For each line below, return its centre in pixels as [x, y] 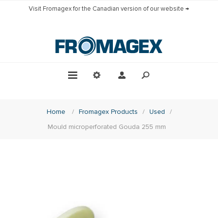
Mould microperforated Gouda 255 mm [107, 127]
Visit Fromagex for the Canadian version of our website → [109, 9]
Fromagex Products [108, 111]
